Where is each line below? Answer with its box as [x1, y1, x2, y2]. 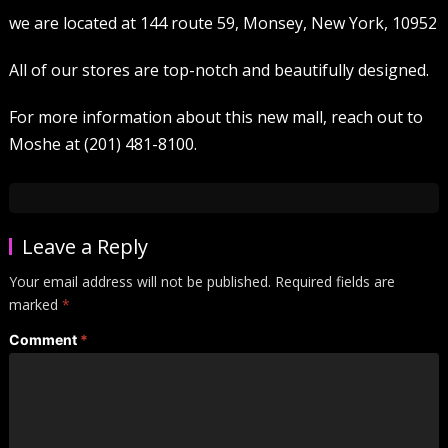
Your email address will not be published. [8, 271, 271, 291]
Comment [8, 330, 80, 348]
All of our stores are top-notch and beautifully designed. [8, 58, 429, 81]
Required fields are [274, 271, 395, 291]
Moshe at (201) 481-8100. [8, 132, 197, 155]
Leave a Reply [21, 232, 148, 260]
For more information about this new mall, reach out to [8, 105, 423, 128]
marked [8, 294, 62, 314]
